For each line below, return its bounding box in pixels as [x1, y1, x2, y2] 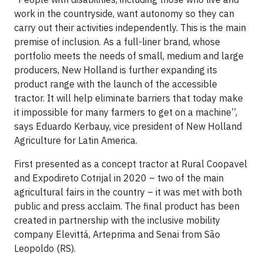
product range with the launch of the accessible [14, 78, 217, 90]
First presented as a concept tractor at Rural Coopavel [14, 158, 247, 170]
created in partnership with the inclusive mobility [14, 214, 220, 226]
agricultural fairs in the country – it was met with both [14, 186, 242, 198]
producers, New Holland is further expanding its [14, 64, 217, 76]
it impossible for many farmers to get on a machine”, [14, 106, 237, 118]
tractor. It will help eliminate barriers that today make [14, 92, 243, 104]
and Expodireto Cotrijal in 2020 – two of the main [14, 172, 224, 184]
